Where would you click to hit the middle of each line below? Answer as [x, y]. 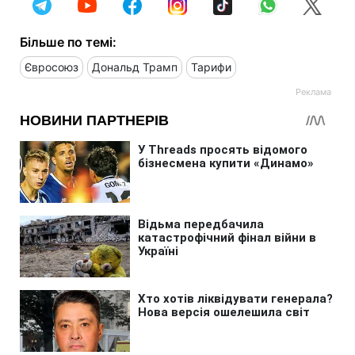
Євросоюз [52, 67]
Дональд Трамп [135, 67]
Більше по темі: [68, 42]
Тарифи [211, 67]
